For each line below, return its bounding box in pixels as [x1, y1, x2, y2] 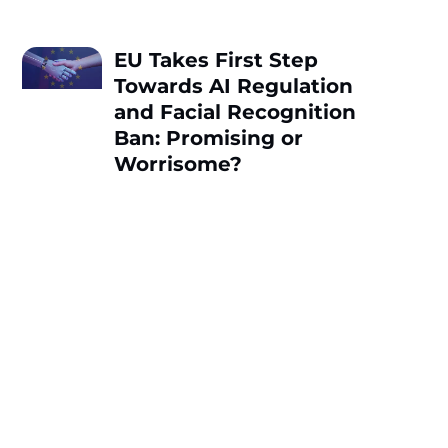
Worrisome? [114, 151, 243, 176]
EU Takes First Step [114, 47, 319, 72]
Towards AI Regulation [114, 73, 354, 98]
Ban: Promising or [114, 125, 304, 150]
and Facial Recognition [114, 99, 357, 124]
